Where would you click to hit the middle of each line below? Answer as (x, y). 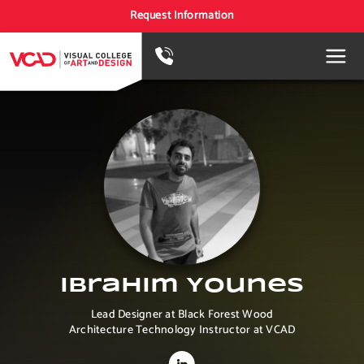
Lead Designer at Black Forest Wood (182, 315)
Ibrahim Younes (182, 286)
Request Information (182, 16)
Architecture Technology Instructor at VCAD (182, 330)
